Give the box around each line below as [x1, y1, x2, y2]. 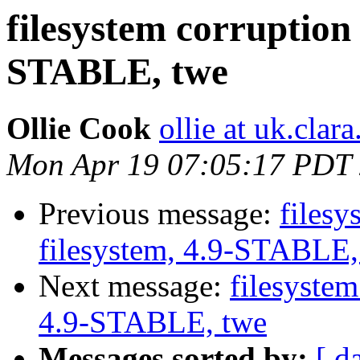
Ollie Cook [6, 111, 151, 146]
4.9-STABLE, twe [39, 305, 267, 340]
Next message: [39, 268, 230, 304]
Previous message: [39, 196, 280, 231]
